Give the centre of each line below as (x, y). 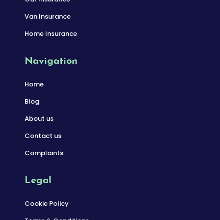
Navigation (51, 61)
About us (39, 118)
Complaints (44, 153)
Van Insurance (48, 16)
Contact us (43, 136)
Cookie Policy (47, 203)
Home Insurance (51, 33)
